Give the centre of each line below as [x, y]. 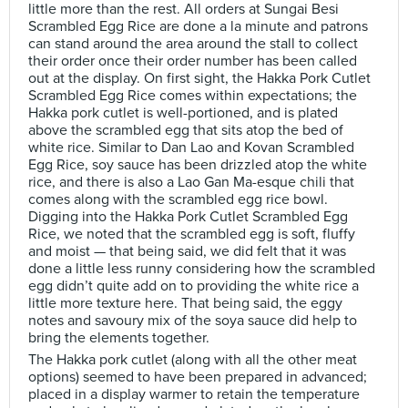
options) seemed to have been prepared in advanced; [198, 377]
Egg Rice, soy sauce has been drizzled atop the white [198, 165]
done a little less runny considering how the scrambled [202, 269]
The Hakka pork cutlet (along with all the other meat [193, 360]
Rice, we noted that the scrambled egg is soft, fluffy [192, 234]
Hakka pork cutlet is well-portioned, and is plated [183, 113]
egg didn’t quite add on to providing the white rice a [194, 286]
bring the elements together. [119, 338]
